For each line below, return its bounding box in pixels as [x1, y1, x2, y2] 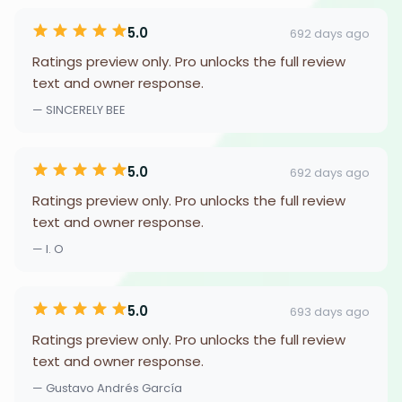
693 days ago [290, 302, 370, 320]
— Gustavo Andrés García [32, 380, 182, 397]
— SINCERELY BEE [32, 101, 126, 118]
